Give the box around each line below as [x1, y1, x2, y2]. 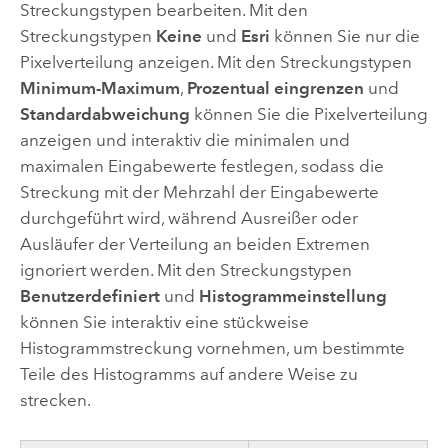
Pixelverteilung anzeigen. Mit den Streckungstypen [19, 52, 412, 73]
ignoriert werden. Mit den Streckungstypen [19, 260, 352, 281]
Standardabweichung [19, 104, 190, 125]
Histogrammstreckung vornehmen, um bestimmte [19, 338, 405, 359]
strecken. [19, 390, 91, 411]
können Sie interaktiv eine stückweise [19, 312, 309, 333]
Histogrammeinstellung [198, 286, 387, 307]
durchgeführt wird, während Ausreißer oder [19, 208, 358, 229]
